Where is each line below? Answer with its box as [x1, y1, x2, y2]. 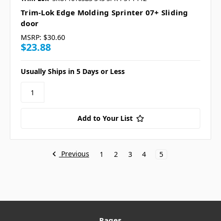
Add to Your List [77, 113, 133, 123]
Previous [59, 149, 89, 159]
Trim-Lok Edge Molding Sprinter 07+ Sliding [21, 7, 188, 18]
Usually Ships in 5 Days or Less [21, 67, 125, 76]
